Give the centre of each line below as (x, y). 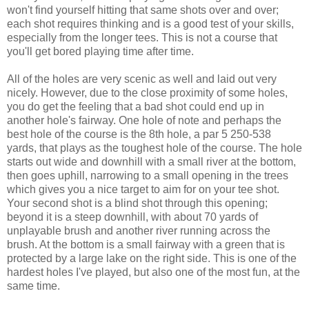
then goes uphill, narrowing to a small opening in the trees (148, 176)
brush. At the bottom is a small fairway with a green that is (146, 245)
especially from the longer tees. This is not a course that (142, 38)
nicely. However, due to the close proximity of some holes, (147, 93)
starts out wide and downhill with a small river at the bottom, (151, 162)
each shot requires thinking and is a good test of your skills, (150, 24)
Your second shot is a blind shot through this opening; (137, 203)
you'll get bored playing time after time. (100, 52)
